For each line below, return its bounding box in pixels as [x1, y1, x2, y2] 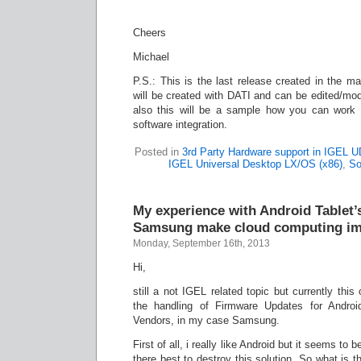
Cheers [133, 27, 166, 39]
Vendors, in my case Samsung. [133, 314, 280, 326]
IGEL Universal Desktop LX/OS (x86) [168, 158, 342, 170]
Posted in [135, 146, 182, 158]
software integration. [133, 118, 227, 131]
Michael [133, 51, 169, 63]
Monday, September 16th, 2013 [133, 238, 270, 249]
